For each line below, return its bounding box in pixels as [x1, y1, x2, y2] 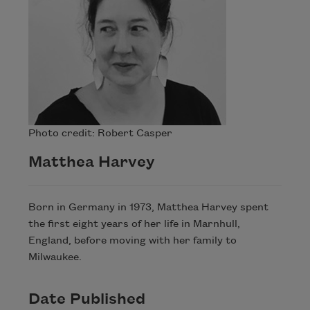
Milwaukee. [28, 252, 82, 264]
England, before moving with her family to [28, 235, 237, 247]
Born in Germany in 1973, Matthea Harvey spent [28, 202, 268, 214]
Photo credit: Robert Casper [28, 127, 172, 139]
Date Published [28, 291, 145, 309]
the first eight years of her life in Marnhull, [28, 219, 240, 230]
